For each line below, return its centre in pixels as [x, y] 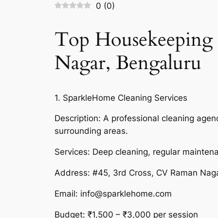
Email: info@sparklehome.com [113, 193]
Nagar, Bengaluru [128, 63]
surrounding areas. [91, 131]
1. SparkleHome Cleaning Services [121, 98]
